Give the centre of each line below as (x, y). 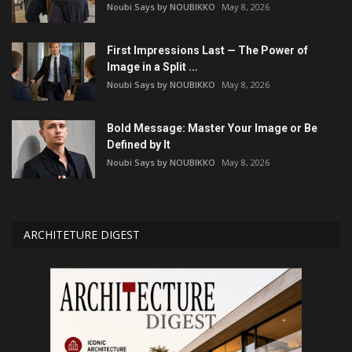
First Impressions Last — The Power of (207, 50)
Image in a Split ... (152, 66)
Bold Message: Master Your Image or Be (212, 128)
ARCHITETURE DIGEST (82, 234)
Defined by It (139, 144)
